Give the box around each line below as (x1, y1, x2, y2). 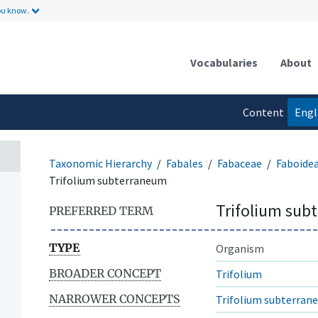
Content (242, 104, 284, 119)
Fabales (166, 155, 203, 170)
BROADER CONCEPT (49, 265, 161, 280)
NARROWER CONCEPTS (49, 291, 180, 306)
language (238, 133, 284, 148)
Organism (216, 241, 264, 256)
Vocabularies (190, 55, 258, 70)
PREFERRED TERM (49, 203, 153, 218)
